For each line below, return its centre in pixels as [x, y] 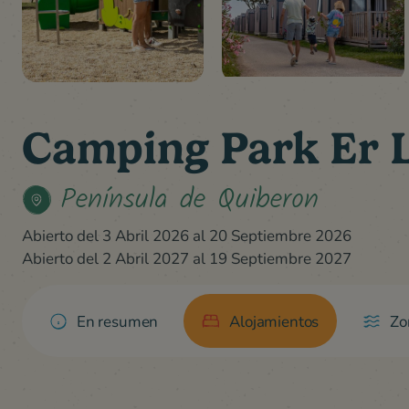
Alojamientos [274, 321]
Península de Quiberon [189, 199]
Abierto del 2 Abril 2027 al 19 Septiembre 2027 [187, 258]
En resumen [118, 321]
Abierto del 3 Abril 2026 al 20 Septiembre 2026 [187, 236]
